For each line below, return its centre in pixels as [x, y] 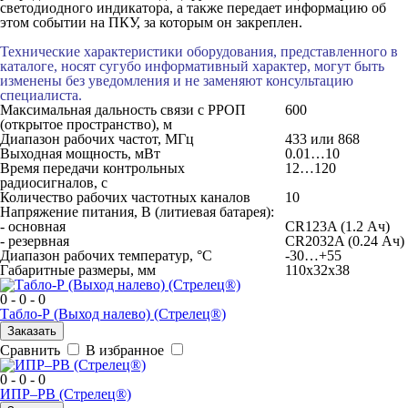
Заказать [32, 331]
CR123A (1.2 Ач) [337, 226]
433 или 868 [322, 139]
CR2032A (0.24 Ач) [345, 241]
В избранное [125, 350]
